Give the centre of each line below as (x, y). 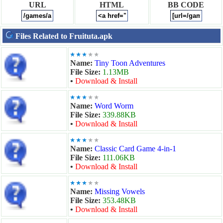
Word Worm (114, 106)
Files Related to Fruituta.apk (64, 36)
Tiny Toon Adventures (130, 63)
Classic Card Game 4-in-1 (135, 149)
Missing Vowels (120, 191)
